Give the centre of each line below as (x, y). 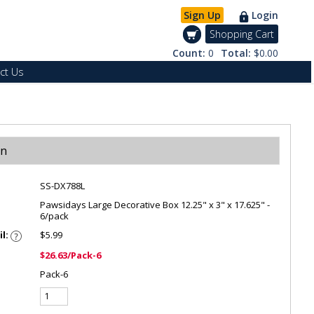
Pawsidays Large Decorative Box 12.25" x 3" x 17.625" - (155, 205)
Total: (237, 53)
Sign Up (202, 15)
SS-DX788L (63, 186)
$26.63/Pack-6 (71, 255)
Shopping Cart (241, 34)
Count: (190, 53)
